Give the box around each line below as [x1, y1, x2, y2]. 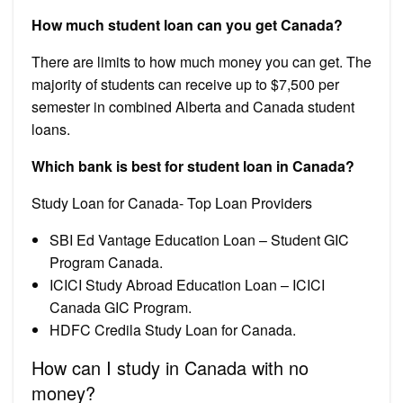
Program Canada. [49, 251, 163, 273]
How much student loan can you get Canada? [31, 13, 343, 35]
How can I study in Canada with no [31, 354, 309, 381]
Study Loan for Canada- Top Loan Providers [31, 192, 312, 213]
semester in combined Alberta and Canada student [31, 95, 354, 117]
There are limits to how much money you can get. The [31, 50, 372, 72]
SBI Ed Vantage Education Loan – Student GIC [49, 228, 349, 250]
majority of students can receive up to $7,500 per [31, 73, 339, 94]
